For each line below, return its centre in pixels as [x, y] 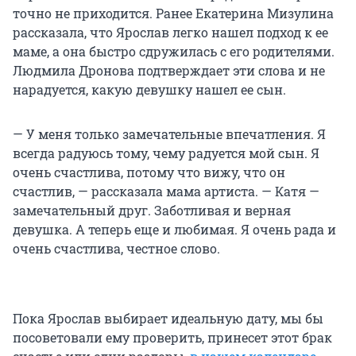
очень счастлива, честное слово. [116, 249]
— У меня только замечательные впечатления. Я [169, 134]
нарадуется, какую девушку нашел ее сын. [149, 90]
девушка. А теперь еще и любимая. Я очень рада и [174, 230]
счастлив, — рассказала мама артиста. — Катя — [166, 192]
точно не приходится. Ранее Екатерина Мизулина [173, 14]
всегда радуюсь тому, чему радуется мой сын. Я [166, 153]
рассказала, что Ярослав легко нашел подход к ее [170, 33]
